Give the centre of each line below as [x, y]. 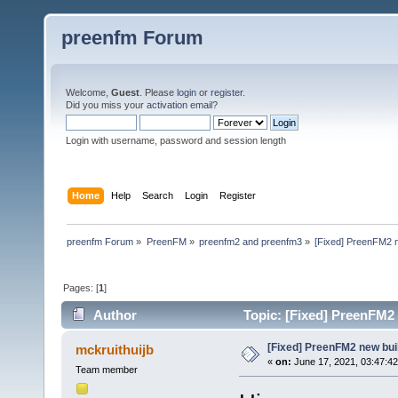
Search [158, 195]
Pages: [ [81, 287]
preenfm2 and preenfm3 [250, 241]
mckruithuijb [115, 350]
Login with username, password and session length [176, 140]
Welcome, [88, 92]
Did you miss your [106, 105]
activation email [179, 105]
